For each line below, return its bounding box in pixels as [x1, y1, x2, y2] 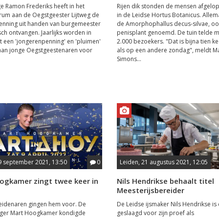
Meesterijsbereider [116, 185, 184, 195]
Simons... [116, 54, 141, 63]
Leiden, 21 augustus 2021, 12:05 [119, 157, 208, 166]
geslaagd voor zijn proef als [116, 208, 194, 217]
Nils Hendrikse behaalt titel [116, 175, 214, 186]
